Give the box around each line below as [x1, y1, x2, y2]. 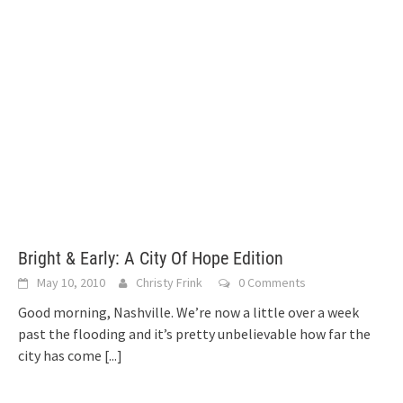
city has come [18, 346, 104, 364]
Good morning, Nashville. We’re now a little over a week [18, 303, 359, 321]
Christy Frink [136, 274, 202, 291]
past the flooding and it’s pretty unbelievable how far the [18, 325, 371, 343]
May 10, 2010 [37, 274, 105, 291]
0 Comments [238, 274, 306, 291]
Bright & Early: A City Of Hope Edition [18, 247, 283, 269]
